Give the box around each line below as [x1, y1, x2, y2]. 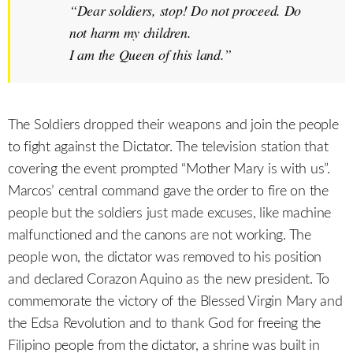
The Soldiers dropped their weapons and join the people [8, 118, 339, 133]
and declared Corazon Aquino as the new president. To [8, 273, 329, 288]
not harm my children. [69, 23, 191, 43]
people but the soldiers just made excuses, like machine [8, 206, 332, 221]
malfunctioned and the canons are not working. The [8, 229, 311, 243]
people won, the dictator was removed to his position [8, 251, 321, 266]
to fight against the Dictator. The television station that [8, 140, 329, 155]
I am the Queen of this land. [69, 45, 225, 65]
